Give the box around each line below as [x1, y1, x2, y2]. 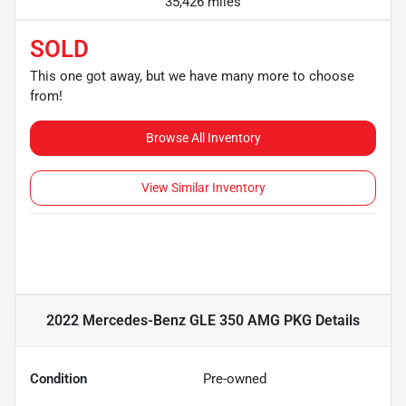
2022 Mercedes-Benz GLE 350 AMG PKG [46, 311, 312, 329]
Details [312, 311, 360, 329]
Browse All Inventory [145, 130, 261, 145]
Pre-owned [203, 370, 266, 387]
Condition [30, 370, 87, 387]
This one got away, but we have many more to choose [30, 67, 354, 84]
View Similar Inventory [140, 179, 266, 195]
